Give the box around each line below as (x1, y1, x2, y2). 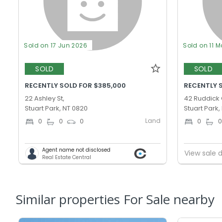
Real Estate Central (42, 153, 92, 161)
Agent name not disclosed (42, 146, 111, 154)
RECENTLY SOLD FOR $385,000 (25, 80, 126, 90)
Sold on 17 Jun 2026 (24, 41, 88, 50)
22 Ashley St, (25, 93, 65, 103)
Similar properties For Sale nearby (16, 190, 215, 208)
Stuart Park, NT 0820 (25, 103, 88, 113)
